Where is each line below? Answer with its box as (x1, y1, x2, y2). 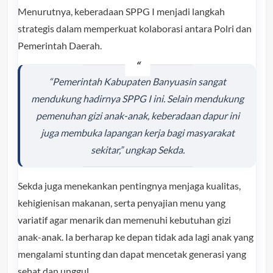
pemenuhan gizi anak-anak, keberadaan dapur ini (35, 110, 239, 122)
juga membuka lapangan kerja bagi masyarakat (40, 127, 235, 139)
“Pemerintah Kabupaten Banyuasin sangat (49, 76, 226, 88)
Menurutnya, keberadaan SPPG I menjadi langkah (17, 5, 225, 18)
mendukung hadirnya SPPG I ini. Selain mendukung (31, 93, 244, 105)
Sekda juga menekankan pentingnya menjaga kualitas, (17, 180, 241, 192)
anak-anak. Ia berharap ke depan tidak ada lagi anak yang (17, 231, 253, 243)
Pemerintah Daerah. (17, 40, 102, 52)
